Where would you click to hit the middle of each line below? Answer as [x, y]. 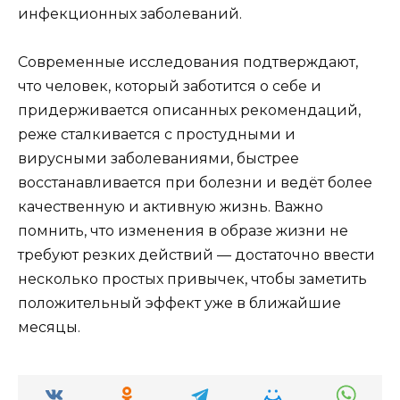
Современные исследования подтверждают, [188, 62]
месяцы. [49, 327]
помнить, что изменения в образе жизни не [183, 230]
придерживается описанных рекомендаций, [189, 110]
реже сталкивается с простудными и [157, 134]
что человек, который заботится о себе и [170, 86]
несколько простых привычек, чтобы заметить [192, 279]
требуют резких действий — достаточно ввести [196, 254]
